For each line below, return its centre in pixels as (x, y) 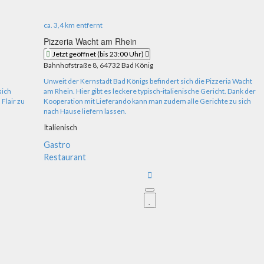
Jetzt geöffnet (74, 54)
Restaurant (65, 157)
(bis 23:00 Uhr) (121, 54)
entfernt (89, 25)
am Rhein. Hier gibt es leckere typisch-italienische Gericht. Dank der (150, 91)
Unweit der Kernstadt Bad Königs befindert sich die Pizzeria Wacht (148, 81)
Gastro (57, 145)
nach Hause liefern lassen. (85, 111)
